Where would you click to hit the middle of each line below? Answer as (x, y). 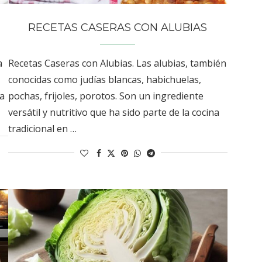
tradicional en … (42, 128)
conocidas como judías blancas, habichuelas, (104, 79)
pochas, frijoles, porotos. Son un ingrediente (106, 96)
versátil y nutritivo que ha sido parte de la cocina (113, 112)
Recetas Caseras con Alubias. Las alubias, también (117, 63)
